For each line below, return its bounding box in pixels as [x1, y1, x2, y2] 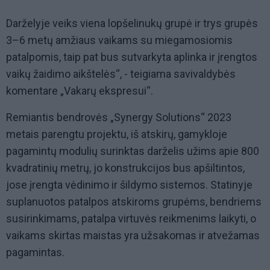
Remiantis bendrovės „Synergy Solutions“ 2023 [6, 111, 231, 124]
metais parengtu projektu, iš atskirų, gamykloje [6, 128, 227, 141]
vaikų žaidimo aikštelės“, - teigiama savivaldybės [6, 67, 236, 81]
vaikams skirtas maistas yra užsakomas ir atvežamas [6, 229, 260, 242]
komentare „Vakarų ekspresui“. [6, 84, 153, 98]
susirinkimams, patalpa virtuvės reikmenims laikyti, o [6, 212, 256, 225]
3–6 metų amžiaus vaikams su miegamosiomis [6, 34, 233, 47]
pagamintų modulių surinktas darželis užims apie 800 [6, 145, 259, 158]
